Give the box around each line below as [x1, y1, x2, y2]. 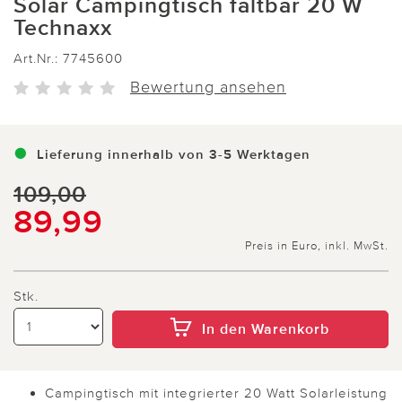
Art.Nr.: [13, 49, 63, 66]
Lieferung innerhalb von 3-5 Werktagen [37, 145, 310, 162]
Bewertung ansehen [130, 76, 286, 97]
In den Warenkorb [202, 319, 330, 338]
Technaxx [13, 14, 112, 41]
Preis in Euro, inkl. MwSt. [244, 238, 389, 253]
